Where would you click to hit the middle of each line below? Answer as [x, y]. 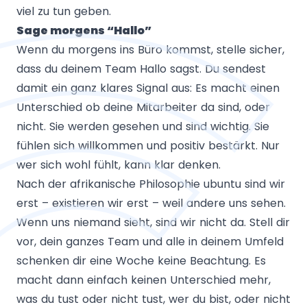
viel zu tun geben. [65, 11]
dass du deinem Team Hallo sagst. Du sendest [141, 69]
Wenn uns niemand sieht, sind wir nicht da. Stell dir [153, 222]
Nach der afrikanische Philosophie [110, 184]
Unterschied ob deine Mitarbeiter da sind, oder [143, 107]
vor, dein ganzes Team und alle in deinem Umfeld [150, 241]
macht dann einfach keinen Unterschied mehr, [144, 280]
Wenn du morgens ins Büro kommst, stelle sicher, [150, 49]
